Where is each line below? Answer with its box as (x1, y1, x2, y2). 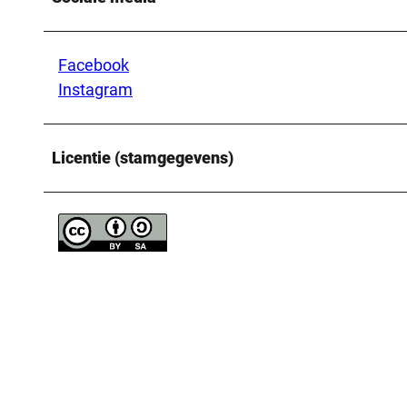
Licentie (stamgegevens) (52, 147, 233, 167)
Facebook (58, 55, 129, 74)
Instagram (58, 79, 133, 99)
